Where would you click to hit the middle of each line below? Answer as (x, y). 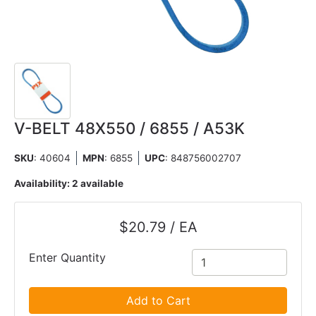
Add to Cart (158, 300)
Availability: (43, 183)
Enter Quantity (67, 257)
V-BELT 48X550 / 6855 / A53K (129, 128)
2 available (98, 183)
